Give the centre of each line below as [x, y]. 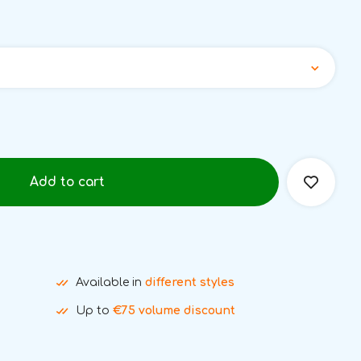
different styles [189, 282]
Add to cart [68, 182]
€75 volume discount [174, 311]
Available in [110, 282]
